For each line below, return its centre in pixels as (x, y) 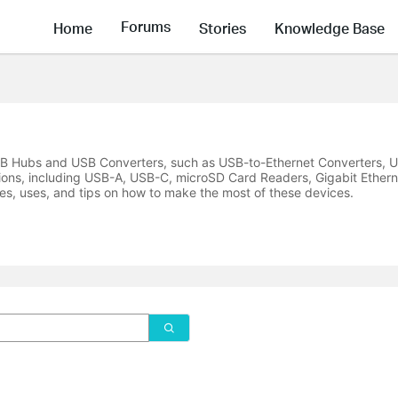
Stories (223, 28)
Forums (146, 27)
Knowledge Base (330, 28)
